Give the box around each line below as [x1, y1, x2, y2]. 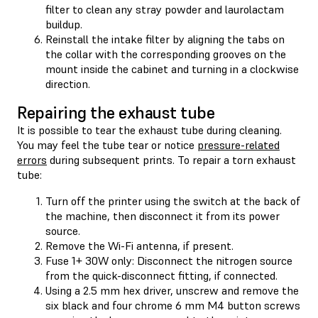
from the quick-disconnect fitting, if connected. [45, 268, 278, 283]
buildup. [45, 16, 82, 31]
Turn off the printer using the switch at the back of [45, 193, 300, 208]
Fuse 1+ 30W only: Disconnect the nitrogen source [45, 253, 292, 268]
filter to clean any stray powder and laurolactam [45, 1, 284, 16]
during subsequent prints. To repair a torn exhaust [47, 152, 296, 167]
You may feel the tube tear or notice [17, 137, 197, 152]
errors [17, 152, 47, 167]
